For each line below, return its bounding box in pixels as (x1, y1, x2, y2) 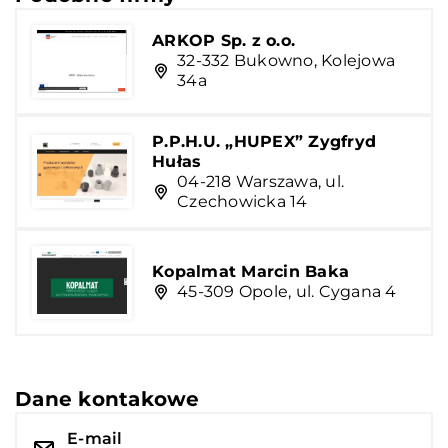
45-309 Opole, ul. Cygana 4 (177, 282, 397, 302)
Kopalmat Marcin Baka (152, 262, 349, 282)
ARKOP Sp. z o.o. (152, 31, 295, 51)
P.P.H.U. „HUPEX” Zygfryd (152, 131, 376, 151)
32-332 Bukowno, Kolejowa (177, 51, 395, 71)
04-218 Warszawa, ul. (177, 171, 344, 191)
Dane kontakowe (15, 386, 200, 411)
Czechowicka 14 (177, 191, 308, 211)
